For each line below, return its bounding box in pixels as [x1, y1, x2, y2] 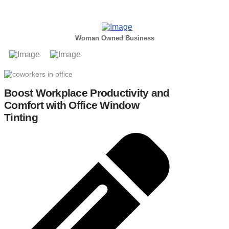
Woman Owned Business [75, 34, 154, 42]
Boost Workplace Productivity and [4, 87, 170, 99]
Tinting [4, 111, 38, 124]
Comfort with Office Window [4, 99, 139, 111]
